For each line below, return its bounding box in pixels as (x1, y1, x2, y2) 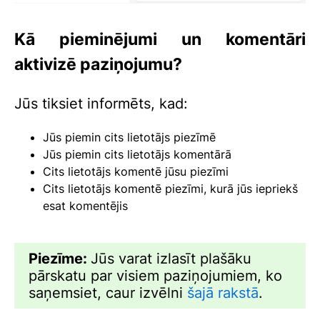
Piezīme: (29, 249, 91, 267)
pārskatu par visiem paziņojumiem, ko (29, 266, 282, 284)
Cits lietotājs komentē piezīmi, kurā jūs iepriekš (43, 181, 298, 196)
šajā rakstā (187, 284, 259, 301)
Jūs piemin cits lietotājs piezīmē (43, 129, 216, 144)
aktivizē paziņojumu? (14, 53, 182, 74)
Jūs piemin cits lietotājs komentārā (43, 146, 231, 161)
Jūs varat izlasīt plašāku (91, 249, 251, 267)
